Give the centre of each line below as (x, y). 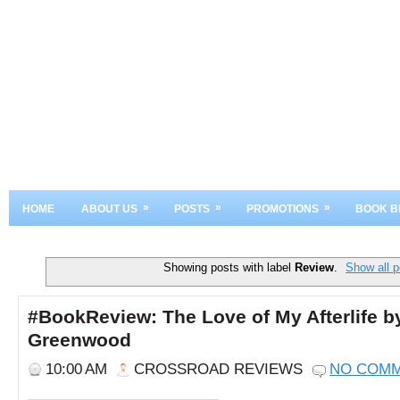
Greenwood (79, 340)
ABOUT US (109, 209)
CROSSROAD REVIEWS (218, 369)
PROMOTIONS (283, 209)
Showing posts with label (229, 267)
